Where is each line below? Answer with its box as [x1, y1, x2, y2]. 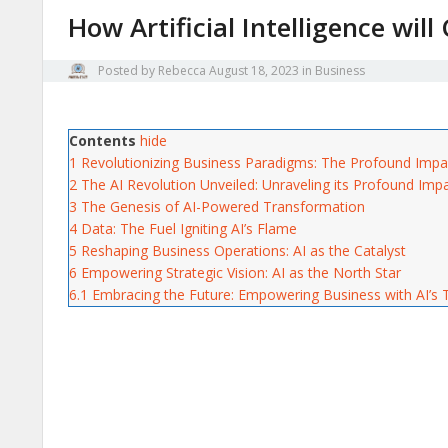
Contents [69, 131, 136, 151]
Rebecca [158, 62, 206, 79]
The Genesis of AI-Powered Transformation [81, 197, 365, 217]
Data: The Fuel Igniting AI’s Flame [81, 219, 297, 239]
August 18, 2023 [209, 62, 299, 79]
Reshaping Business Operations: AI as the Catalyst [81, 241, 406, 261]
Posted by [95, 62, 158, 79]
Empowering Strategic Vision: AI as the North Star [81, 263, 401, 283]
